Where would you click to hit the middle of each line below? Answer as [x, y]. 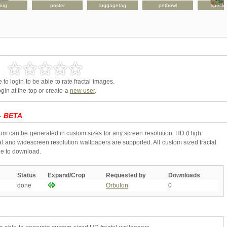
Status [27, 175]
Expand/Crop [66, 175]
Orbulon [117, 185]
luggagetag [112, 5]
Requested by [126, 175]
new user [82, 90]
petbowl [168, 5]
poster [57, 5]
